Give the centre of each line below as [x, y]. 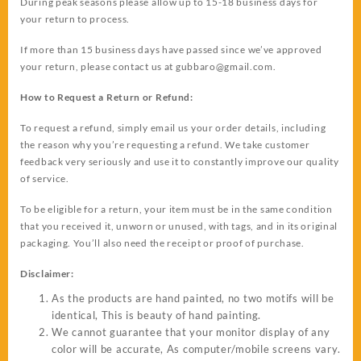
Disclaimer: [47, 273]
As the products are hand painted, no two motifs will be [193, 298]
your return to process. [75, 19]
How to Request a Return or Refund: [107, 97]
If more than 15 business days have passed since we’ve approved [171, 49]
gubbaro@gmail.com [224, 66]
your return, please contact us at [98, 66]
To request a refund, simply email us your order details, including [173, 127]
